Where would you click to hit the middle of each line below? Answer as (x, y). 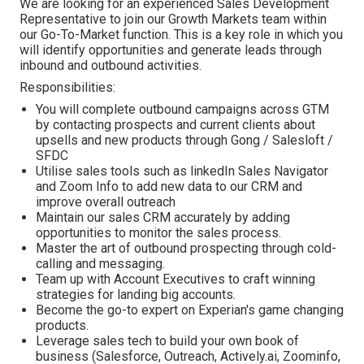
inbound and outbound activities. (110, 65)
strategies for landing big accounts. (136, 295)
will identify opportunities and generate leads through (171, 50)
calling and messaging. (100, 264)
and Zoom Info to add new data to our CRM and (169, 186)
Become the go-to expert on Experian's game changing (190, 310)
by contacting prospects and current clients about (175, 125)
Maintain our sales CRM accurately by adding (163, 217)
